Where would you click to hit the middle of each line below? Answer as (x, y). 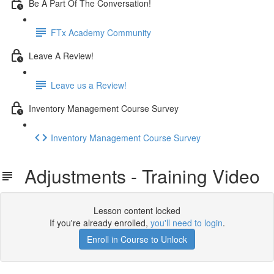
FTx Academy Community (101, 32)
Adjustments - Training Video (137, 176)
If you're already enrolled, (100, 223)
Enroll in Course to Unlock (137, 239)
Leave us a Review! (89, 85)
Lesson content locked (137, 210)
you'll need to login (186, 223)
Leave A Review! (61, 55)
